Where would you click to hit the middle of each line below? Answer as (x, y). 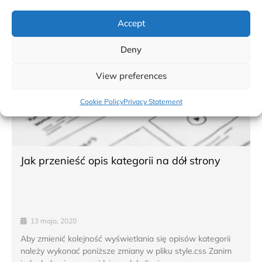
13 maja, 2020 (54, 220)
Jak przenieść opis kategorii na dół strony (120, 160)
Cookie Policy (101, 101)
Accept (131, 23)
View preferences (131, 76)
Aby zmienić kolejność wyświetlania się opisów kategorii (125, 238)
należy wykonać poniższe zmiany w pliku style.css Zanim (126, 251)
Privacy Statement (153, 101)
